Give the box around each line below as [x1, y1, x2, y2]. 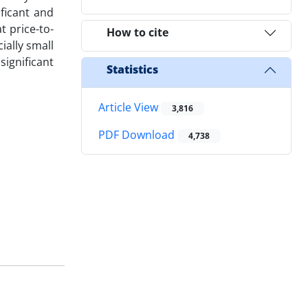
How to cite [107, 25, 168, 41]
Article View [98, 99, 161, 115]
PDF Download [98, 127, 177, 143]
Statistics [107, 62, 158, 78]
